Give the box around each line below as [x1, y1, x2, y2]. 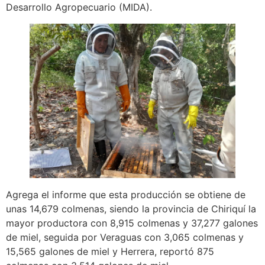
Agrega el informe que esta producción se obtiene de [6, 189, 245, 201]
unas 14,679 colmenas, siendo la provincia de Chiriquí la [6, 203, 256, 215]
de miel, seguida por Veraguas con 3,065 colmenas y [6, 231, 244, 243]
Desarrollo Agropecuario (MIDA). [6, 1, 152, 13]
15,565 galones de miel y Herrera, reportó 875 [6, 245, 214, 257]
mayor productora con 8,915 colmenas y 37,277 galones [6, 217, 258, 229]
